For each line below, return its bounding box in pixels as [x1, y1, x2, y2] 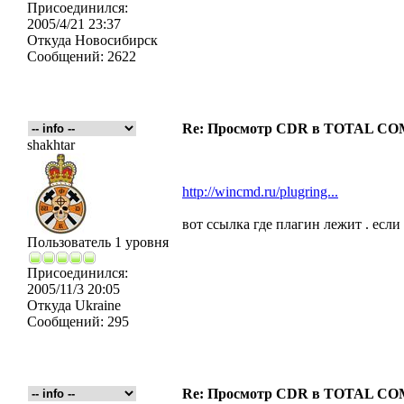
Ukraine [71, 298, 121, 313]
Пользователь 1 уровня [27, 234, 169, 250]
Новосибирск [71, 32, 158, 48]
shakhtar [27, 137, 75, 152]
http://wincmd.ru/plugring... [182, 184, 338, 199]
